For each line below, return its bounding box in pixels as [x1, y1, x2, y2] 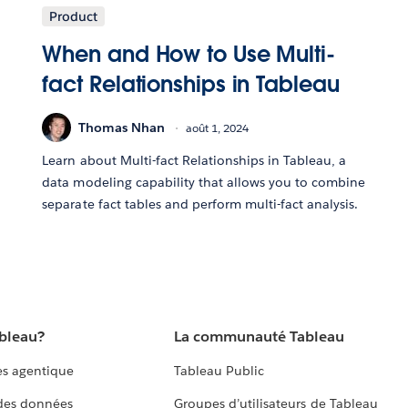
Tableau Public [174, 362, 265, 380]
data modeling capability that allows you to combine [42, 174, 366, 191]
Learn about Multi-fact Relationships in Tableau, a [42, 152, 347, 169]
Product [49, 8, 98, 25]
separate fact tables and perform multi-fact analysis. [42, 196, 359, 213]
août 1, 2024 [186, 119, 250, 136]
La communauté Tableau [174, 327, 345, 347]
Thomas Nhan [78, 118, 166, 136]
